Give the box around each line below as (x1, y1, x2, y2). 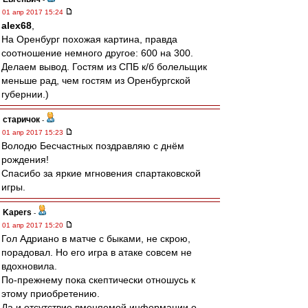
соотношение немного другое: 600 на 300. (1, 47, 193, 58)
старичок (3, 115, 40, 124)
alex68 (1, 20, 32, 31)
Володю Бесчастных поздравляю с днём (1, 140, 184, 151)
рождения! (1, 154, 49, 165)
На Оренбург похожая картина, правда (1, 34, 177, 45)
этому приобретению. (1, 288, 100, 299)
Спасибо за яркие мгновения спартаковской (1, 168, 201, 179)
